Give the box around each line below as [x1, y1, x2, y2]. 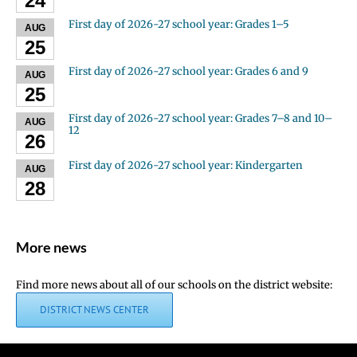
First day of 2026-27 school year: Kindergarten [69, 159, 303, 173]
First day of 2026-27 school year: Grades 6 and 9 [69, 65, 308, 79]
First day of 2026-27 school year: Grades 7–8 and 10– [69, 112, 332, 126]
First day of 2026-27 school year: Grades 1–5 [69, 18, 289, 32]
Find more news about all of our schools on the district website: [16, 278, 332, 292]
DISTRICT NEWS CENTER [40, 303, 149, 317]
